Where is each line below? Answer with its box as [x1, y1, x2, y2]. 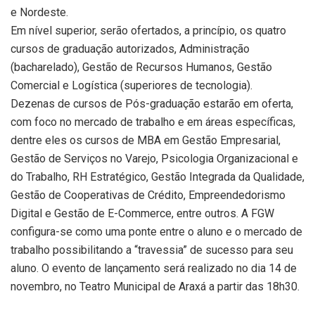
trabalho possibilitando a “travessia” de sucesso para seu [11, 243, 293, 257]
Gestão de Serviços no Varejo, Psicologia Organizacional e [11, 152, 298, 166]
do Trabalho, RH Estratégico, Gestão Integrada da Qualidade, [11, 170, 304, 184]
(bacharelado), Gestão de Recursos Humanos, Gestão [11, 60, 272, 75]
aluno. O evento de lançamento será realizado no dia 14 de [11, 262, 297, 276]
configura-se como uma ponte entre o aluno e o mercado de [11, 225, 302, 239]
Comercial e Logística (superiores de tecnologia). [11, 79, 252, 93]
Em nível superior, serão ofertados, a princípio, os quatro [11, 24, 286, 38]
